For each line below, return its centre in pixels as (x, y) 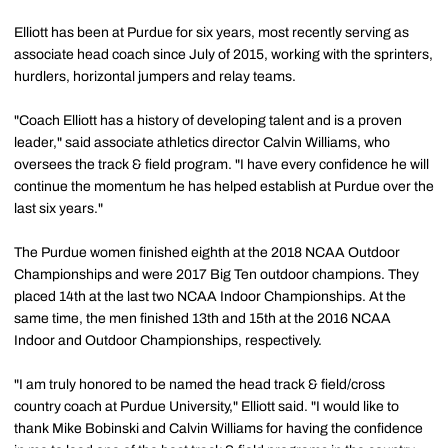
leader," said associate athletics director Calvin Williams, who (202, 142)
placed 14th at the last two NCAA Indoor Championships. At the (210, 296)
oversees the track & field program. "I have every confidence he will (221, 164)
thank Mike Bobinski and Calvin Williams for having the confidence (218, 428)
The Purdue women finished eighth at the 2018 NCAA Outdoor (207, 252)
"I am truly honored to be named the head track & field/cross (199, 384)
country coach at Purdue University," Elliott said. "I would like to (206, 406)
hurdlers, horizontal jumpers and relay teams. (155, 76)
